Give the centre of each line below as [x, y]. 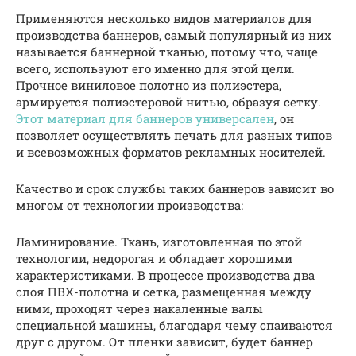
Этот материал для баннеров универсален [145, 119]
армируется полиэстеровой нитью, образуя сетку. [168, 102]
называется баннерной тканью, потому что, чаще [167, 52]
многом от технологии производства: [130, 205]
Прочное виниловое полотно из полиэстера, [149, 85]
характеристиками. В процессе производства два [165, 275]
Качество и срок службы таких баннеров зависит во [175, 189]
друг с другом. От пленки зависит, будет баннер [164, 342]
